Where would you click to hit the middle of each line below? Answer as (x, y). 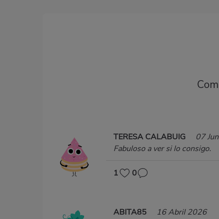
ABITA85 (131, 212)
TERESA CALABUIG (151, 137)
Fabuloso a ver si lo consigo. (162, 148)
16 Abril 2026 (182, 212)
